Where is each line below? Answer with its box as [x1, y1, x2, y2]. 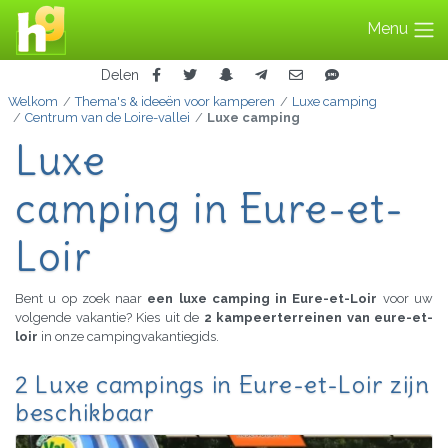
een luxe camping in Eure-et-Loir [147, 291, 383, 307]
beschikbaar [15, 397, 155, 428]
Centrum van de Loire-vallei [24, 110, 190, 126]
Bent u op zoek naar [15, 291, 148, 307]
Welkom [8, 94, 58, 110]
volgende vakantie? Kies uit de [15, 310, 204, 326]
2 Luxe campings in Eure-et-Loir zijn [15, 369, 430, 400]
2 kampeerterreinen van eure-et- [203, 310, 433, 326]
